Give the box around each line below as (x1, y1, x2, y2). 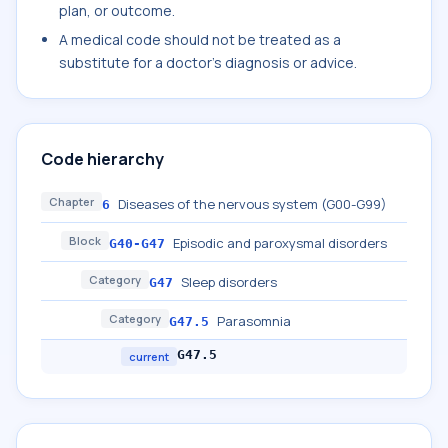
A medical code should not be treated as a (59, 30, 341, 49)
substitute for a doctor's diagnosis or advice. (59, 53, 357, 72)
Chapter (49, 194, 94, 209)
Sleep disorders (181, 273, 277, 291)
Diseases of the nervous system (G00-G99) (118, 195, 387, 213)
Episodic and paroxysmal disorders (173, 234, 387, 252)
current (129, 349, 169, 364)
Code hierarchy (41, 148, 164, 170)
